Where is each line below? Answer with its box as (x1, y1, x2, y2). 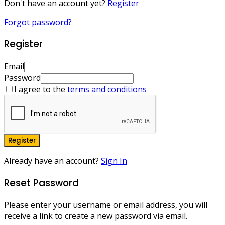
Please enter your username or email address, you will (4, 199, 207, 211)
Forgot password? (4, 16, 72, 28)
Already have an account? (4, 155, 101, 167)
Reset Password (4, 176, 79, 190)
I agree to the (14, 84, 67, 95)
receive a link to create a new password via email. (4, 210, 187, 222)
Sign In (101, 155, 127, 167)
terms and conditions (67, 84, 147, 95)
